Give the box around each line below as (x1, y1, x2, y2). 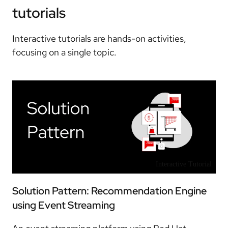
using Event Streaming (12, 198, 115, 212)
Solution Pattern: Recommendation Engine (12, 184, 207, 198)
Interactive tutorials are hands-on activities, (12, 33, 186, 45)
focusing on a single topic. (12, 46, 117, 59)
